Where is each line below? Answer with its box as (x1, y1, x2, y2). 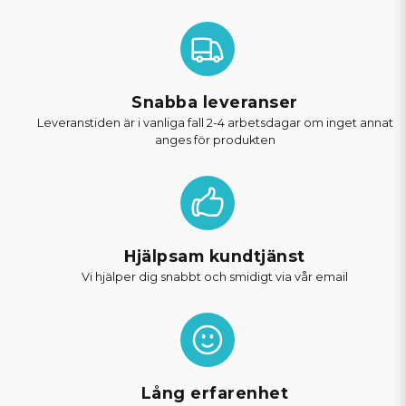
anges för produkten (154, 133, 275, 147)
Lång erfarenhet (140, 383, 289, 402)
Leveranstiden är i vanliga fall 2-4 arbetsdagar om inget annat (36, 116, 393, 130)
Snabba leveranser (131, 92, 298, 111)
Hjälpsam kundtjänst (124, 246, 305, 266)
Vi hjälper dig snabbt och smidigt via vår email (82, 270, 348, 284)
